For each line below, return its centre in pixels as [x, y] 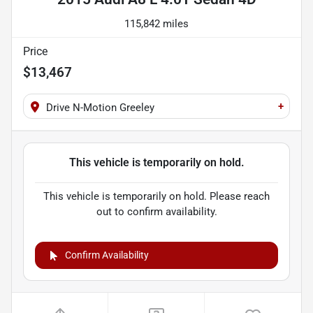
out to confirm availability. [156, 212]
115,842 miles [156, 24]
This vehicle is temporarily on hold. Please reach [156, 197]
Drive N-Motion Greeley [100, 108]
